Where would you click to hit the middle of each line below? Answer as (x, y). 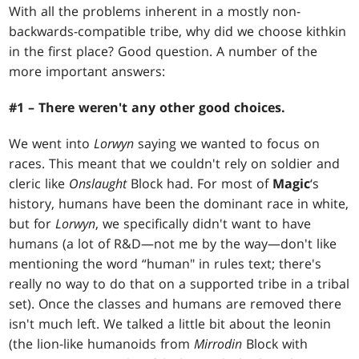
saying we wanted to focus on (227, 144)
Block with (275, 344)
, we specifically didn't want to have (204, 224)
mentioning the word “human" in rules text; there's (165, 264)
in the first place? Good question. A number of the (163, 52)
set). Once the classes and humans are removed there (175, 304)
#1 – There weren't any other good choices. (147, 108)
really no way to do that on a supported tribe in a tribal (179, 284)
